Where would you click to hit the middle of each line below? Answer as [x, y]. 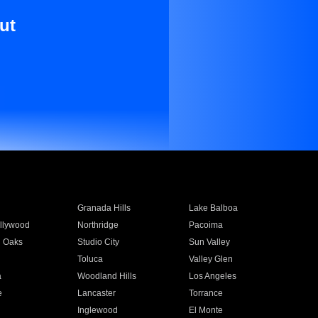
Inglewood [97, 310]
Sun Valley [210, 242]
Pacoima [206, 225]
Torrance [206, 293]
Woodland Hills [106, 276]
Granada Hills [104, 208]
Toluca [90, 259]
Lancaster [96, 293]
